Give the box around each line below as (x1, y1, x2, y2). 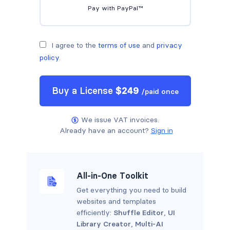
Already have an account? (59, 126, 151, 136)
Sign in (150, 126, 173, 136)
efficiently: (76, 208, 113, 218)
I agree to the (51, 41, 98, 50)
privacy (156, 41, 182, 50)
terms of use (98, 41, 140, 50)
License (79, 85, 113, 97)
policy (39, 53, 59, 63)
